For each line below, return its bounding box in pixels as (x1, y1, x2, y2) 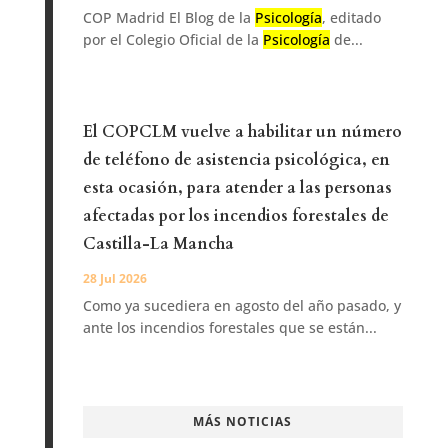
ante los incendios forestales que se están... (82, 318, 377, 338)
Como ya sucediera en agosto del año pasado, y (82, 296, 401, 316)
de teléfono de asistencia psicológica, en (82, 149, 390, 172)
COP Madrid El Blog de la (82, 8, 255, 28)
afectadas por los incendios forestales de (82, 205, 389, 228)
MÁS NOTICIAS (193, 413, 293, 431)
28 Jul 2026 (82, 270, 147, 288)
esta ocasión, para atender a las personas (82, 177, 392, 200)
